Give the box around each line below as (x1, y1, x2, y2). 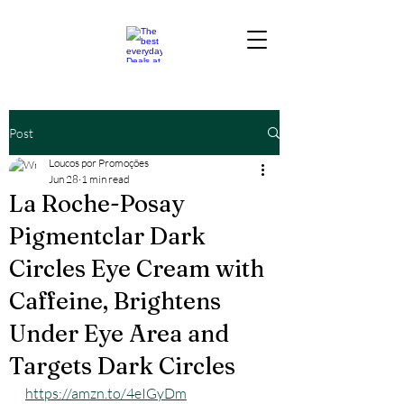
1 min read (81, 172, 130, 186)
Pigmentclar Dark (9, 222, 206, 251)
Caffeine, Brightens (9, 287, 221, 316)
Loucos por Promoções (49, 156, 149, 170)
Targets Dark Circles (9, 352, 235, 381)
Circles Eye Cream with (9, 254, 264, 283)
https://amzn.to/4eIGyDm (25, 384, 187, 402)
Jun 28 (49, 172, 78, 186)
